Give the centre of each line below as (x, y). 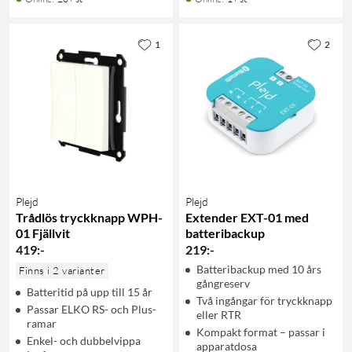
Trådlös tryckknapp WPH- (89, 217)
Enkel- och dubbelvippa (84, 340)
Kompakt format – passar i (261, 332)
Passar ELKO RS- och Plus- (92, 309)
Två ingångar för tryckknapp (264, 300)
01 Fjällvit (43, 233)
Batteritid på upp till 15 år (90, 291)
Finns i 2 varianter (62, 270)
